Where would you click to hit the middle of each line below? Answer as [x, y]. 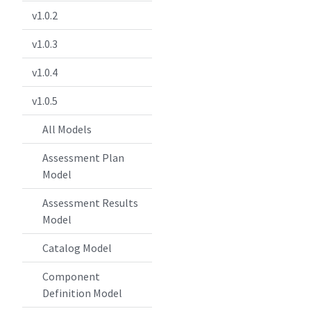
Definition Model [82, 293]
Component [71, 276]
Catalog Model [77, 248]
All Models [67, 129]
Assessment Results [90, 203]
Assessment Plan [83, 158]
